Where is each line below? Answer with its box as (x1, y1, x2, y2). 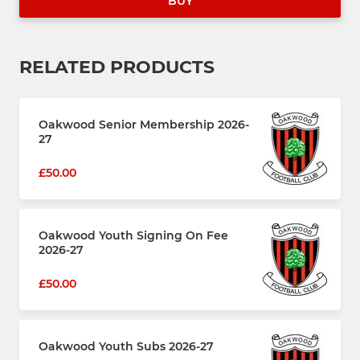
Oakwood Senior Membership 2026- (39, 117, 249, 132)
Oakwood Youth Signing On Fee (39, 228, 228, 243)
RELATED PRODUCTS (19, 56, 215, 78)
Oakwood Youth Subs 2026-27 (39, 339, 214, 354)
